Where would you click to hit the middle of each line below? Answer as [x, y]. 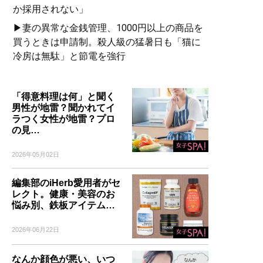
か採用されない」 [50, 9]
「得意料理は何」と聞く [63, 97]
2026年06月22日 [36, 230]
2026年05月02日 [36, 155]
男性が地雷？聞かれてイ [63, 108]
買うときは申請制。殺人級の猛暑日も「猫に [107, 42]
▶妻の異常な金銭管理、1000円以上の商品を [108, 28]
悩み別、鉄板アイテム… [63, 205]
